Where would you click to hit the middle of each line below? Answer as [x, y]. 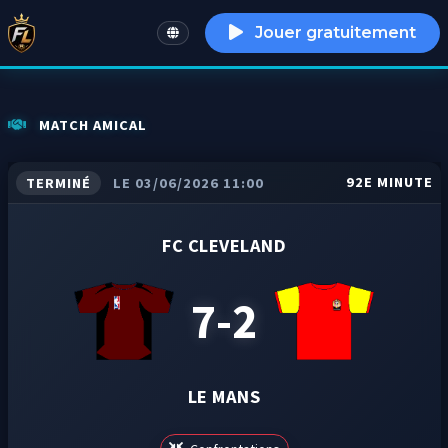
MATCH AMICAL [90, 125]
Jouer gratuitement [333, 32]
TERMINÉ [58, 183]
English [192, 40]
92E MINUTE [389, 182]
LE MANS [224, 396]
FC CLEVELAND [224, 245]
